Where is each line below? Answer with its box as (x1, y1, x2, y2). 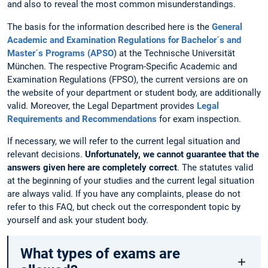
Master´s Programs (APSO (7, 47, 114, 59)
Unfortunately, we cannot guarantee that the (83, 148, 259, 160)
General (212, 21, 242, 32)
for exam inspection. (157, 113, 241, 124)
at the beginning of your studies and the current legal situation (7, 175, 254, 186)
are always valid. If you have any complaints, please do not (7, 188, 240, 199)
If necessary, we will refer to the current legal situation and (7, 135, 240, 147)
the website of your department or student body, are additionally (7, 87, 261, 98)
